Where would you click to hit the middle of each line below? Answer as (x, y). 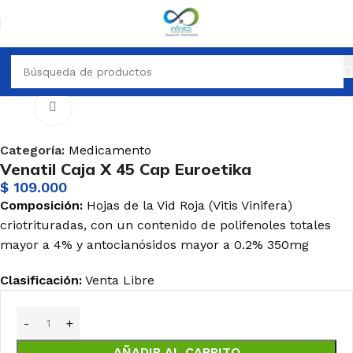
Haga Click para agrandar (140, 107)
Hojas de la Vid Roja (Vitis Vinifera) (190, 205)
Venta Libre (118, 280)
